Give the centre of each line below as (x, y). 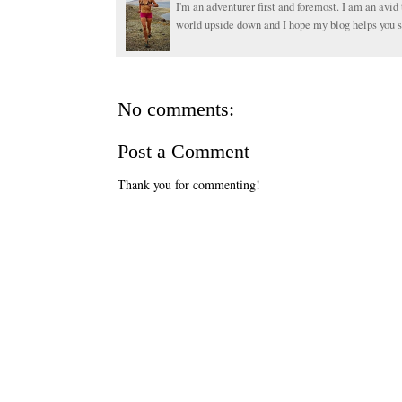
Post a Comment (184, 151)
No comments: (176, 109)
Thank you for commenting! (189, 184)
